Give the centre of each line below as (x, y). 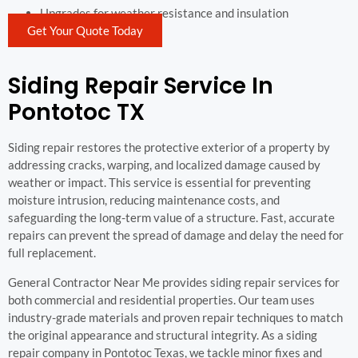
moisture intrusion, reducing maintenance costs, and (144, 200)
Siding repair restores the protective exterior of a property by (169, 147)
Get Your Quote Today (85, 30)
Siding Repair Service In (141, 86)
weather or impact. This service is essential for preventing (159, 183)
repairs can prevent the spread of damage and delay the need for (176, 235)
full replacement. (52, 253)
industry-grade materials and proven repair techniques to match (175, 317)
